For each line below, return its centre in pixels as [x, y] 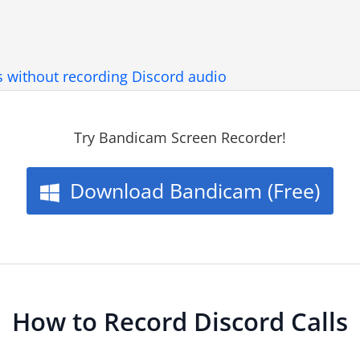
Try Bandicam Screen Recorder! [180, 137]
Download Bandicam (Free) [194, 190]
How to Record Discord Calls [180, 321]
